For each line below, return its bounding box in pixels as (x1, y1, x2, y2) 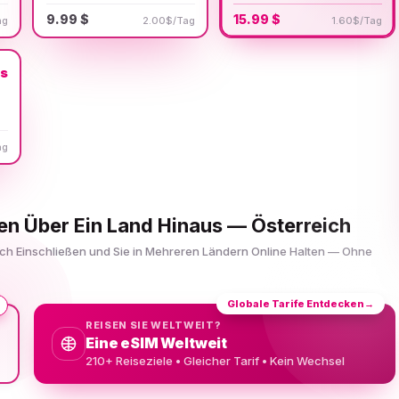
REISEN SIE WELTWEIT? (85, 319, 221, 331)
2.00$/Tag (142, 13, 195, 27)
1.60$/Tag (330, 13, 382, 27)
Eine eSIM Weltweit (85, 334, 228, 352)
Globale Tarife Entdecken (227, 297, 364, 310)
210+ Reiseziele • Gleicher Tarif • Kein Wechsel (85, 354, 345, 368)
